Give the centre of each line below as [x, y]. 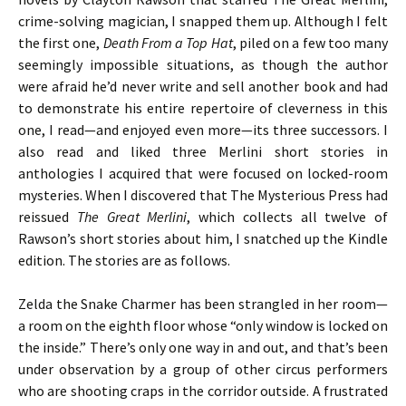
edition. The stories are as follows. [124, 260]
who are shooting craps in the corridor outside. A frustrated [203, 391]
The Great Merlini [132, 217]
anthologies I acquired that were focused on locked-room [203, 173]
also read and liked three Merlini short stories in [203, 151]
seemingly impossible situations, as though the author [203, 64]
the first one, [61, 43]
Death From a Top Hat [168, 43]
